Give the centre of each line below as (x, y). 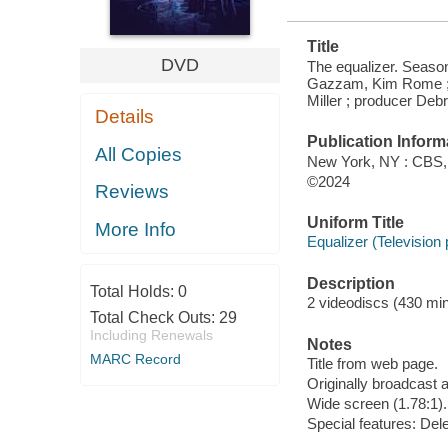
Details (125, 117)
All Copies (139, 154)
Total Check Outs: (154, 318)
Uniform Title (355, 222)
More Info (136, 229)
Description (350, 283)
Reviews (132, 192)
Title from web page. (372, 364)
